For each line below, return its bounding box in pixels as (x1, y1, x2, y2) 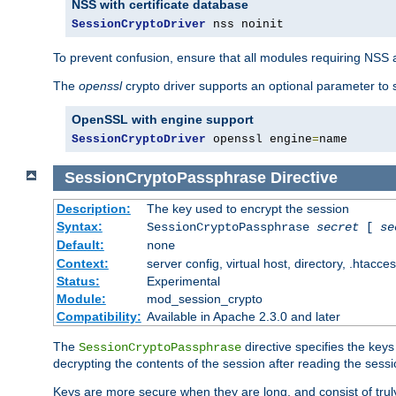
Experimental (146, 273, 220, 288)
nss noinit (206, 18, 284, 32)
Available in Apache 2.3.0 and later (146, 308, 340, 324)
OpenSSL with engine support (72, 112, 254, 127)
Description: (56, 201, 131, 216)
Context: (56, 255, 109, 270)
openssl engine (206, 133, 312, 147)
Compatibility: (56, 308, 141, 324)
